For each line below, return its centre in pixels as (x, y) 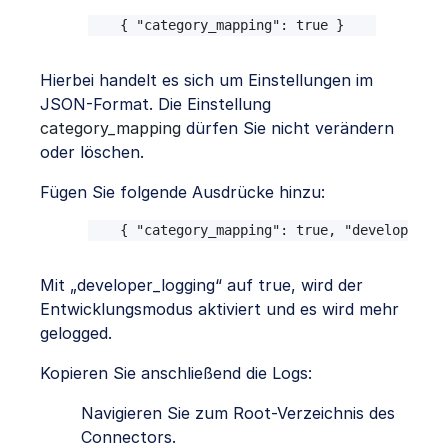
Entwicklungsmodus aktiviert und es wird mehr (219, 309)
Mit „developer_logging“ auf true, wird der (201, 285)
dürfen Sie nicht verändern (287, 128)
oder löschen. (92, 152)
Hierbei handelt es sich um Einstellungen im (206, 80)
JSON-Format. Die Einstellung (155, 104)
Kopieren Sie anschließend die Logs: (176, 373)
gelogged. (76, 333)
